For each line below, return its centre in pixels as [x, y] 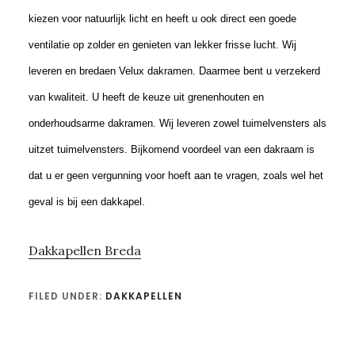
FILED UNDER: [67, 296]
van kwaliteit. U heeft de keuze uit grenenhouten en [146, 97]
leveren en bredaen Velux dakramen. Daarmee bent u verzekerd [174, 71]
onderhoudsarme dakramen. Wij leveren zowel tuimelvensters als [177, 123]
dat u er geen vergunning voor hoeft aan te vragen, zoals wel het [176, 175]
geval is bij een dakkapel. [86, 201]
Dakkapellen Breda [84, 250]
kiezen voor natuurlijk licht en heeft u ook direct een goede [162, 18]
